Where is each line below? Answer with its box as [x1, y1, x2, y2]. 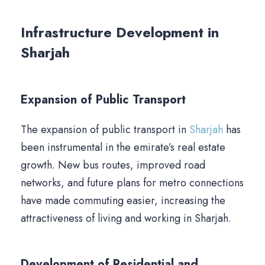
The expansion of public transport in [21, 122, 189, 138]
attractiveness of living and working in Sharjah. [21, 211, 231, 227]
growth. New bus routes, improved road [21, 157, 205, 173]
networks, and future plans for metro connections [21, 175, 244, 191]
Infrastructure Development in [21, 22, 219, 43]
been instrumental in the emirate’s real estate [21, 140, 225, 156]
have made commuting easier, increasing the [21, 193, 225, 209]
